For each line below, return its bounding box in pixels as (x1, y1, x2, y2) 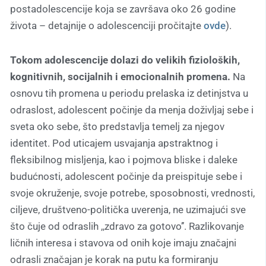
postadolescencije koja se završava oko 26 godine (10, 2, 236, 15)
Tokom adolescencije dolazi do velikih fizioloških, (10, 53, 240, 66)
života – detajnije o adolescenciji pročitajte (10, 19, 204, 31)
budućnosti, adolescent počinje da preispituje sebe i (10, 170, 242, 182)
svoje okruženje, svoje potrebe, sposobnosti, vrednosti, (10, 186, 255, 199)
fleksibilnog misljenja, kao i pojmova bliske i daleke (10, 153, 237, 166)
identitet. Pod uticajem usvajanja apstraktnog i (10, 137, 218, 149)
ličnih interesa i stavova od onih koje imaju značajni (10, 236, 236, 249)
